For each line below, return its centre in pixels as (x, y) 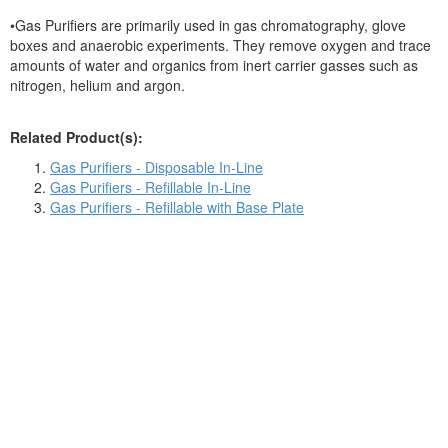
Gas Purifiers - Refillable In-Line (150, 187)
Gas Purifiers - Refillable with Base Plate (177, 207)
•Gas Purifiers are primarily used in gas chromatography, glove (208, 25)
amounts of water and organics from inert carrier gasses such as (214, 65)
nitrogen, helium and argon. (97, 85)
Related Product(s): (76, 137)
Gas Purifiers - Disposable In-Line (156, 167)
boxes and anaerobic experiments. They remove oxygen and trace (220, 45)
